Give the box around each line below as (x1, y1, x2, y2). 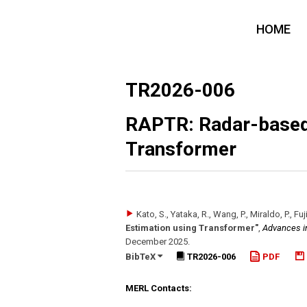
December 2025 (125, 236, 188, 247)
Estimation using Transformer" (125, 223, 258, 233)
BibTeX (125, 251, 158, 262)
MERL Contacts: (125, 283, 192, 293)
